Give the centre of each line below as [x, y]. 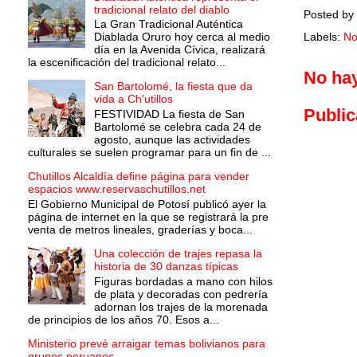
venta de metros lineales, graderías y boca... [140, 229]
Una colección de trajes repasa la [178, 253]
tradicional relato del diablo [161, 9]
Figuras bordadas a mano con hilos [183, 281]
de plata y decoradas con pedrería [180, 294]
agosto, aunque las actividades [172, 140]
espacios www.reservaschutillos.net [117, 189]
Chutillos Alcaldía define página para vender [139, 177]
